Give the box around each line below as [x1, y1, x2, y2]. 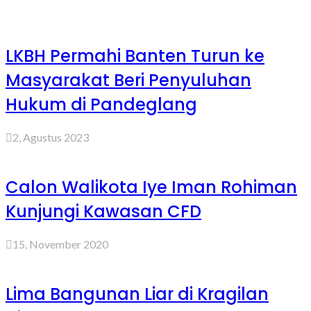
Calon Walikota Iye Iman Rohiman [6, 176, 297, 199]
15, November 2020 [12, 237, 108, 251]
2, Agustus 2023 [12, 131, 89, 144]
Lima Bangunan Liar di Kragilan [6, 282, 269, 305]
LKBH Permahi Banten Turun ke [6, 44, 264, 68]
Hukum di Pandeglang [6, 93, 197, 117]
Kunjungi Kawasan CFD [6, 200, 201, 223]
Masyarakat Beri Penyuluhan [6, 69, 251, 92]
